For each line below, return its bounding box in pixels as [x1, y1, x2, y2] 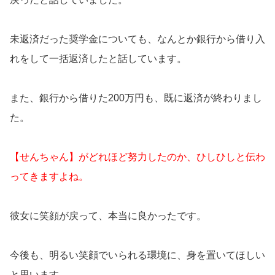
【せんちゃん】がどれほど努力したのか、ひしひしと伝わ [10, 151, 265, 162]
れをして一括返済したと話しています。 [10, 53, 187, 64]
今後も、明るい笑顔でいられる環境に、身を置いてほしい [10, 249, 265, 260]
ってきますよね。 [10, 171, 88, 182]
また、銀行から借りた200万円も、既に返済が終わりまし [10, 92, 262, 103]
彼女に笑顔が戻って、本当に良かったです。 [10, 210, 206, 221]
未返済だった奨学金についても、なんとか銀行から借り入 [10, 33, 265, 44]
